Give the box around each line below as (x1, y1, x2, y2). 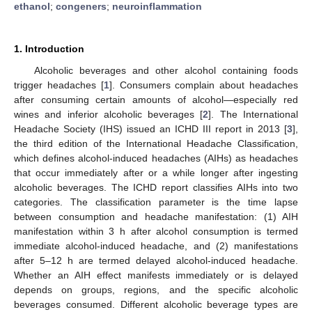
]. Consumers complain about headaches (109, 79, 299, 91)
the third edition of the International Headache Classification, (14, 137, 298, 149)
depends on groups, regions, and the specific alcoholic (14, 283, 298, 295)
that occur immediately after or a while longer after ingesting (14, 166, 298, 178)
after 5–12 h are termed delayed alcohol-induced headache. (14, 254, 298, 266)
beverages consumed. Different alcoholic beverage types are (14, 298, 298, 310)
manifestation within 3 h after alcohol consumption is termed (14, 225, 298, 237)
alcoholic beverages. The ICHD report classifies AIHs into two (14, 181, 298, 193)
